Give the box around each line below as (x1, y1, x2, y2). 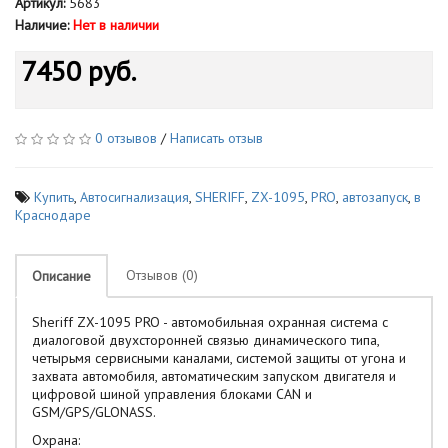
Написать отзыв (170, 129, 263, 147)
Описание (32, 267, 91, 285)
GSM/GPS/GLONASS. (32, 403, 156, 421)
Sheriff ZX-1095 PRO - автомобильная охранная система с (32, 313, 388, 331)
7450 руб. (21, 52, 136, 89)
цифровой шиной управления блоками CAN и (32, 385, 312, 403)
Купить (34, 188, 74, 206)
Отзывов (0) (126, 266, 198, 284)
